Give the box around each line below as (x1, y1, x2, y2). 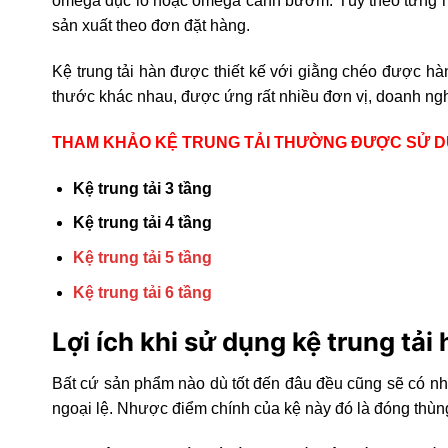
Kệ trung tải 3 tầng (72, 179, 212, 197)
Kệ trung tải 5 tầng (72, 248, 212, 266)
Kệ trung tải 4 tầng (72, 214, 212, 232)
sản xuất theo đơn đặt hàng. (52, 17, 250, 35)
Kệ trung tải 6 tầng (72, 283, 212, 301)
